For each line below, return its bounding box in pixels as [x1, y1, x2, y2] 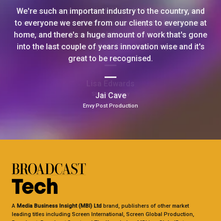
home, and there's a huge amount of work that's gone [14, 30, 207, 39]
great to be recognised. [68, 53, 153, 63]
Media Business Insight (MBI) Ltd [17, 202, 102, 209]
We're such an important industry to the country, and [16, 6, 205, 16]
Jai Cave [95, 90, 126, 100]
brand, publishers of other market [102, 202, 189, 209]
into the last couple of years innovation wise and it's [16, 41, 205, 51]
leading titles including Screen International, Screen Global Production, [12, 211, 194, 218]
